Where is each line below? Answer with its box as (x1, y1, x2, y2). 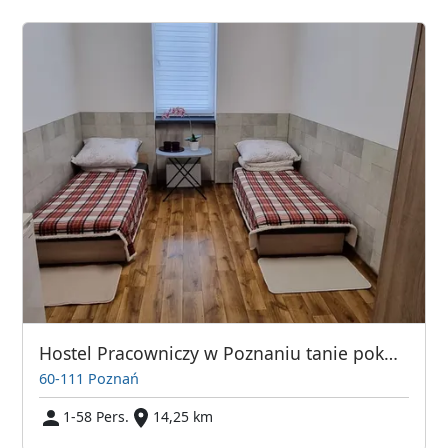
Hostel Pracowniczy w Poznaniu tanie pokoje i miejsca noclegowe (384, 341, 399, 366)
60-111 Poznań (39, 369, 140, 389)
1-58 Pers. (63, 407, 130, 427)
